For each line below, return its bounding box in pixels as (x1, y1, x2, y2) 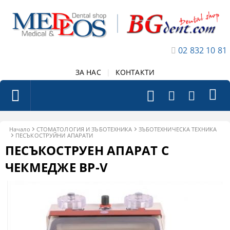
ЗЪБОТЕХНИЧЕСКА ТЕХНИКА (138, 125, 217, 133)
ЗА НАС (75, 67, 101, 77)
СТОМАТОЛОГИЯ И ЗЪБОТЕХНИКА (36, 125, 132, 133)
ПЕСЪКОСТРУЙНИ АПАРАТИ (15, 131, 93, 139)
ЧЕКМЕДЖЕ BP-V (5, 158, 108, 176)
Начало (9, 125, 30, 133)
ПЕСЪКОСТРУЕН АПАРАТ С (5, 141, 169, 159)
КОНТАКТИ (115, 67, 155, 77)
